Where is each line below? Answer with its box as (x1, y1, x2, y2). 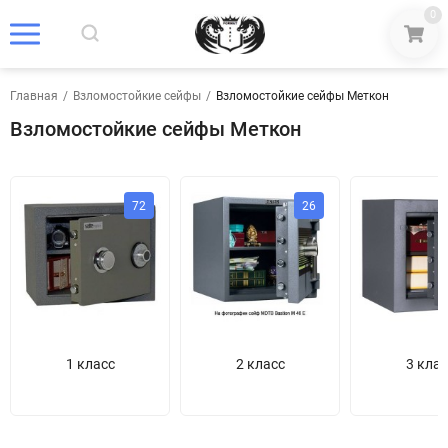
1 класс (65, 356, 115, 372)
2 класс (235, 356, 285, 372)
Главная (10, 89, 58, 103)
